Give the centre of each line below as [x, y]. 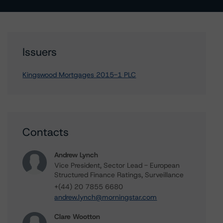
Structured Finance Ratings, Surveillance [119, 175]
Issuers [40, 52]
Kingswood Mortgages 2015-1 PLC [79, 75]
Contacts [46, 132]
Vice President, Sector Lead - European [117, 165]
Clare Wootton [77, 217]
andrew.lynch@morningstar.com [106, 197]
